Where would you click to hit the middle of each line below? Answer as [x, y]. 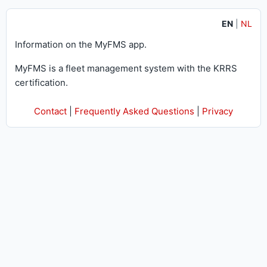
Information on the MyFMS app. [81, 44]
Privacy [218, 111]
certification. [41, 83]
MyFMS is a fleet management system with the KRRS [126, 68]
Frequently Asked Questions [134, 111]
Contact [50, 111]
